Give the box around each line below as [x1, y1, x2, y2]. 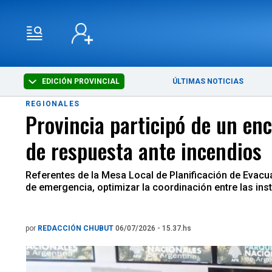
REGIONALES [25, 100, 80, 108]
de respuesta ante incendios [25, 134, 262, 166]
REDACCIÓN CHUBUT [38, 224, 115, 233]
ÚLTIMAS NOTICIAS [172, 77, 244, 86]
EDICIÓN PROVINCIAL [40, 77, 120, 86]
